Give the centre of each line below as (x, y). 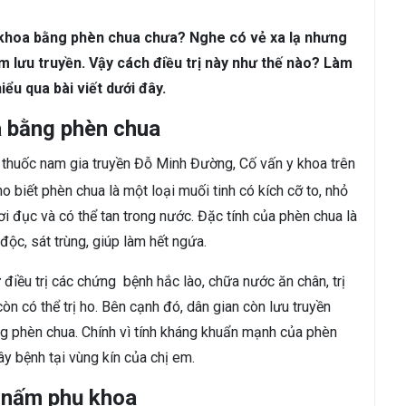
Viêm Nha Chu (126, 40)
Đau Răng (215, 40)
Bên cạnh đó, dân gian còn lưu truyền (216, 307)
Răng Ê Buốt (298, 40)
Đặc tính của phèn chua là (277, 216)
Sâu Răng (37, 40)
